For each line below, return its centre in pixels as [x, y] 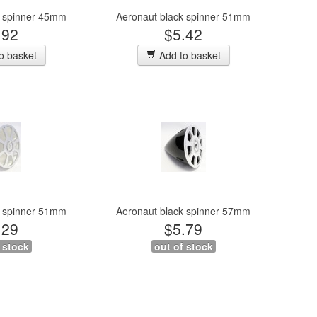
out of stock [183, 246]
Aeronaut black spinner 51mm [183, 16]
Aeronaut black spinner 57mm [183, 211]
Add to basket [188, 55]
